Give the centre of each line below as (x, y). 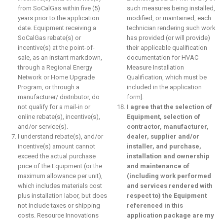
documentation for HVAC (162, 57)
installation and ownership (168, 156)
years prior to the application (58, 18)
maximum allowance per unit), (60, 176)
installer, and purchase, (164, 146)
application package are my (170, 215)
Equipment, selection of (163, 117)
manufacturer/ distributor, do (59, 97)
